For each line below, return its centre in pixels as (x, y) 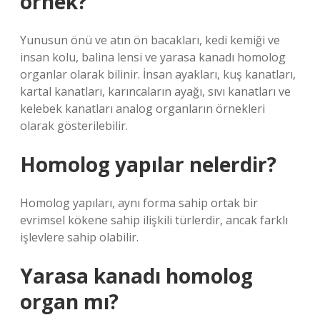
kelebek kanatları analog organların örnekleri (142, 109)
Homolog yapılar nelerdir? (148, 164)
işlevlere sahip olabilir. (79, 237)
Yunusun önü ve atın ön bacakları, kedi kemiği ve (150, 40)
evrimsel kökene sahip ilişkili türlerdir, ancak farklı (154, 220)
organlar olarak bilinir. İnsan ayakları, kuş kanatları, (158, 74)
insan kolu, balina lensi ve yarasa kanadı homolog (153, 57)
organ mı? (69, 301)
